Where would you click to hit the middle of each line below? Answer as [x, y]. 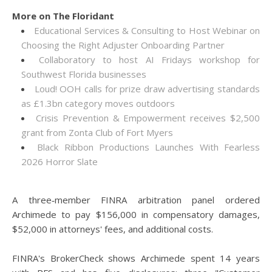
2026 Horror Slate [59, 161]
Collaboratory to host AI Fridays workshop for [150, 59]
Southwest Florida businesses [84, 74]
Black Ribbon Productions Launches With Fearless [149, 147]
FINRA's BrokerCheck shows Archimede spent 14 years [136, 258]
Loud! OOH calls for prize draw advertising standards [147, 89]
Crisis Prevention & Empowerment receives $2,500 [148, 118]
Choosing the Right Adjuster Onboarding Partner [123, 45]
